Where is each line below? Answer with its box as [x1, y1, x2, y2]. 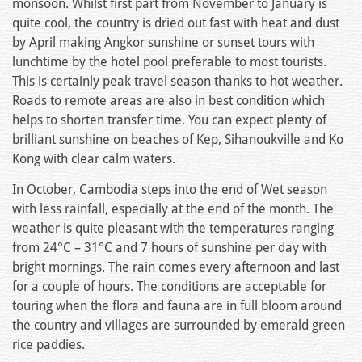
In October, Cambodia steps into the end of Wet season [12, 182, 327, 198]
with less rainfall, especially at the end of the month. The [12, 201, 334, 217]
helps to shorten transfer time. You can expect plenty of [12, 112, 326, 128]
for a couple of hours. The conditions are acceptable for [12, 279, 326, 295]
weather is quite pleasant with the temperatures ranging [12, 221, 334, 237]
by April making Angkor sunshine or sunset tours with [12, 35, 314, 51]
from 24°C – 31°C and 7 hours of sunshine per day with [12, 240, 326, 256]
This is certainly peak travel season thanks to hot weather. [12, 74, 343, 90]
